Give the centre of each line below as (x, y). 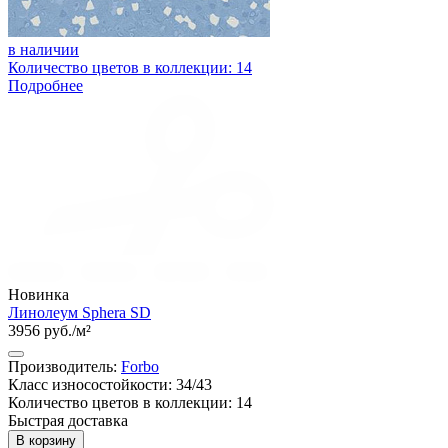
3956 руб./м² (49, 330)
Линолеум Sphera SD (79, 312)
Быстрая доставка (68, 420)
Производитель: (64, 366)
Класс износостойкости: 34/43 (110, 384)
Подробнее (45, 85)
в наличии (43, 49)
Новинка (38, 294)
